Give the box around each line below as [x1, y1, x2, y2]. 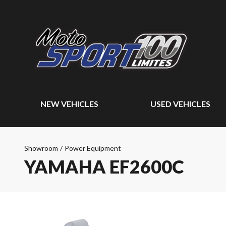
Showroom [24, 144, 58, 152]
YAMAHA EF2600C [24, 155, 184, 178]
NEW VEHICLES [40, 99, 98, 108]
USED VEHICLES [150, 99, 211, 108]
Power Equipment [65, 144, 121, 152]
